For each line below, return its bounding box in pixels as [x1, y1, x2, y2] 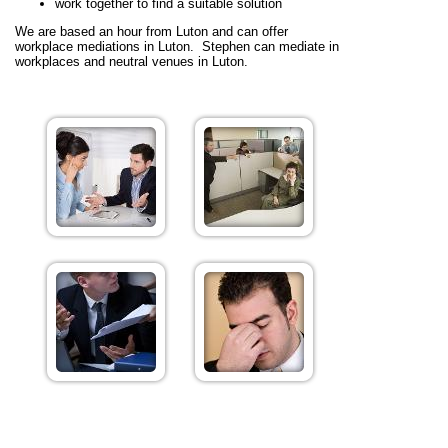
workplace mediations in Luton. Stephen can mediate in [15, 39, 339, 54]
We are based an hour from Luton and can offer [15, 24, 288, 39]
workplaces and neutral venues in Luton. [15, 54, 248, 69]
